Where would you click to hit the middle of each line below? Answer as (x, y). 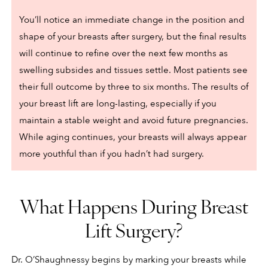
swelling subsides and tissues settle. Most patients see (134, 70)
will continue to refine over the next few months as (124, 54)
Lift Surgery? (134, 230)
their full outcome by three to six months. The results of (134, 87)
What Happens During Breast (134, 206)
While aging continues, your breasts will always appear (133, 137)
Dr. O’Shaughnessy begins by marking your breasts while (129, 260)
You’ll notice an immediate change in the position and (132, 20)
